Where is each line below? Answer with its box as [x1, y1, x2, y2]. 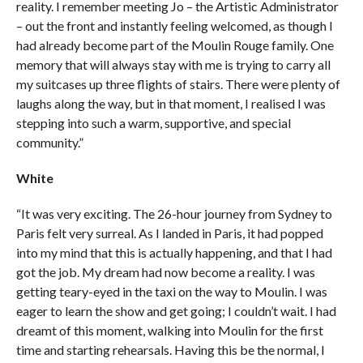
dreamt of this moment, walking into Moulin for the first [15, 322, 323, 338]
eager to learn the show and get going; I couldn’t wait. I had [15, 302, 336, 318]
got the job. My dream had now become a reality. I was [15, 263, 315, 280]
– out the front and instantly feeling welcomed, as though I [15, 17, 333, 33]
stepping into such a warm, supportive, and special [15, 114, 291, 130]
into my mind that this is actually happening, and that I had [15, 244, 332, 260]
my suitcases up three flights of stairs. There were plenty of [15, 75, 340, 92]
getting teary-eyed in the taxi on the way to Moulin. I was [15, 283, 327, 299]
